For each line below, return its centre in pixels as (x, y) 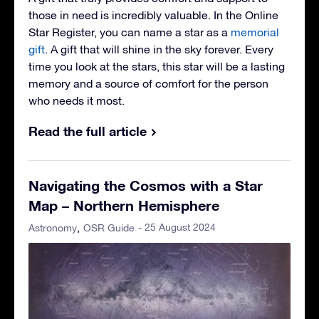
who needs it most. (77, 100)
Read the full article (88, 131)
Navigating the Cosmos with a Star (146, 185)
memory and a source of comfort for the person (148, 83)
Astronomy (53, 228)
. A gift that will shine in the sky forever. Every (159, 49)
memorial (255, 32)
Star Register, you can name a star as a (130, 32)
